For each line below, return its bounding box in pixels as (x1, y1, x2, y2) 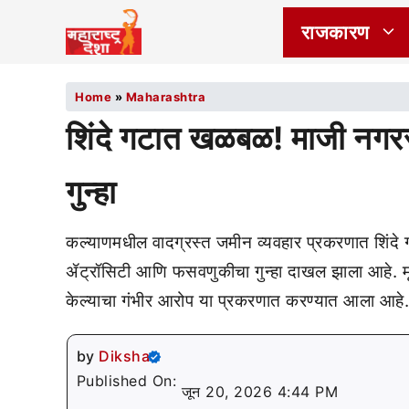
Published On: (76, 372, 182, 390)
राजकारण (301, 20, 370, 44)
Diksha (99, 347, 150, 365)
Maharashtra (125, 89, 205, 104)
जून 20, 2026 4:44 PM (181, 383, 338, 401)
